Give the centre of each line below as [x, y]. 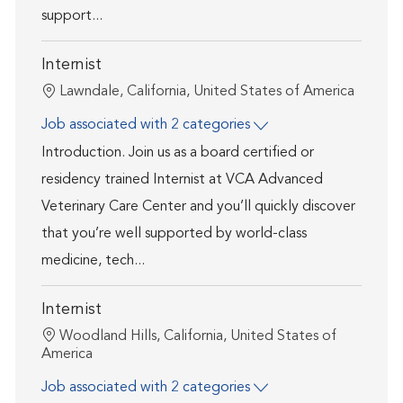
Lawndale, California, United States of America [206, 92]
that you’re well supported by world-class [174, 233]
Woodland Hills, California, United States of [197, 336]
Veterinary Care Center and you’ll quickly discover [198, 206]
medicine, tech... [93, 260]
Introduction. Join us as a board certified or [177, 152]
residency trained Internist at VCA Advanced [182, 179]
